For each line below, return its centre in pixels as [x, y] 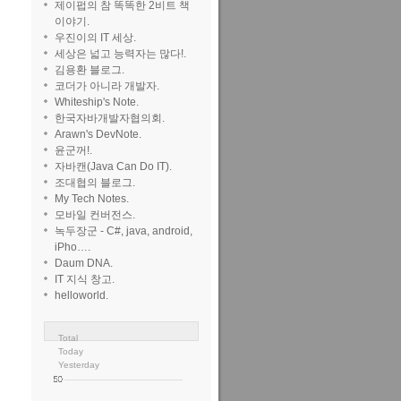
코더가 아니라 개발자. [107, 86]
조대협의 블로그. [95, 183]
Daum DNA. [84, 263]
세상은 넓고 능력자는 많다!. [120, 54]
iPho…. [73, 247]
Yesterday [79, 365]
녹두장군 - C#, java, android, [124, 231]
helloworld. [81, 295]
